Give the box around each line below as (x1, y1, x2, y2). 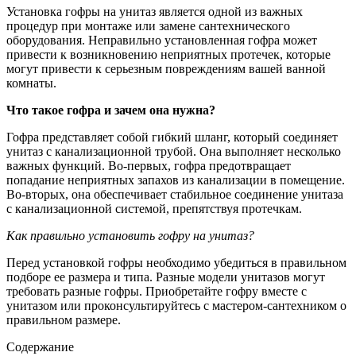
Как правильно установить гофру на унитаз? (6, 228, 254, 242)
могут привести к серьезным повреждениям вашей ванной (6, 61, 326, 75)
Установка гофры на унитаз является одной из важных (6, 4, 303, 18)
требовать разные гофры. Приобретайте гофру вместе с (6, 284, 307, 298)
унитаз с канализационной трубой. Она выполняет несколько (6, 144, 341, 158)
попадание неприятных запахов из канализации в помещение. (6, 172, 345, 187)
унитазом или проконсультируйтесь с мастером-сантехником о (6, 298, 346, 312)
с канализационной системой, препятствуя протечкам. (6, 201, 302, 215)
